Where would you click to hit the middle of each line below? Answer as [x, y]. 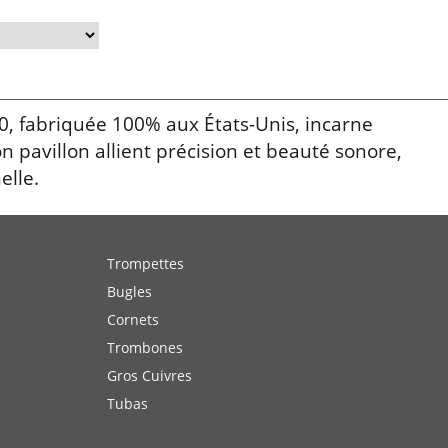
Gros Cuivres [149, 375]
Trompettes [145, 263]
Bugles [129, 291]
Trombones [145, 347]
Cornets [133, 319]
